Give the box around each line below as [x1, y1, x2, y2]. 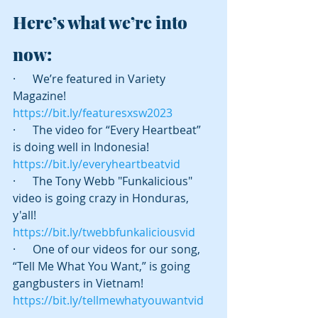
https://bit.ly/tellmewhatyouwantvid [13, 292, 204, 308]
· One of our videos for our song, [13, 241, 203, 257]
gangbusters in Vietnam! [13, 275, 146, 291]
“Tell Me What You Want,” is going [13, 258, 193, 274]
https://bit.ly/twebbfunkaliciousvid [13, 224, 195, 240]
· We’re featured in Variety [13, 70, 168, 87]
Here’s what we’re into [13, 10, 191, 33]
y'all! [13, 207, 39, 223]
